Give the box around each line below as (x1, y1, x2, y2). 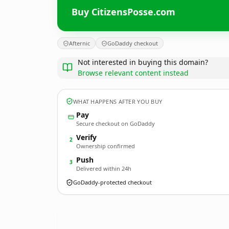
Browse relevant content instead (78, 68, 189, 78)
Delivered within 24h (76, 165, 131, 172)
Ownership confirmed (76, 142, 135, 150)
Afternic (69, 39, 90, 47)
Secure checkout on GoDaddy (76, 120, 155, 127)
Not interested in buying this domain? (78, 57, 208, 67)
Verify (76, 132, 97, 142)
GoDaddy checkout (107, 39, 158, 47)
